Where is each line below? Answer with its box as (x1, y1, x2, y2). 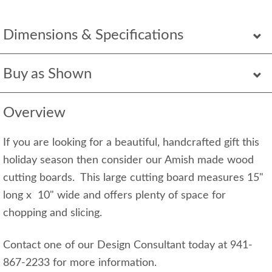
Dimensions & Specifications (3, 28, 183, 42)
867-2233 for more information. (3, 257, 160, 268)
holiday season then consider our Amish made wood (3, 155, 254, 166)
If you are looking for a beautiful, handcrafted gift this (3, 137, 259, 148)
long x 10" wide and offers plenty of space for (3, 190, 226, 201)
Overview (3, 106, 66, 120)
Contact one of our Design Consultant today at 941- (3, 240, 253, 251)
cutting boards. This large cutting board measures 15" (3, 172, 263, 183)
